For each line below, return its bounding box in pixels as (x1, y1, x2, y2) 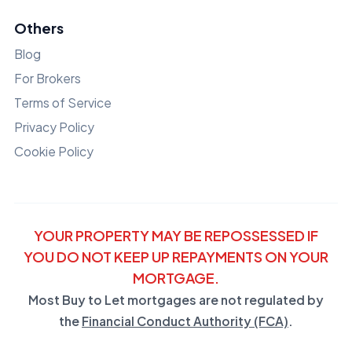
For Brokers (14, 71, 81, 86)
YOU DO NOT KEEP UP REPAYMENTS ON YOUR (24, 247, 328, 266)
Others (14, 19, 64, 38)
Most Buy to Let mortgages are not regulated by (28, 292, 324, 308)
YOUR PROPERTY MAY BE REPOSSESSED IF (34, 226, 318, 245)
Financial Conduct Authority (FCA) (82, 313, 288, 329)
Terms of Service (14, 95, 112, 111)
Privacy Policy (14, 119, 94, 135)
